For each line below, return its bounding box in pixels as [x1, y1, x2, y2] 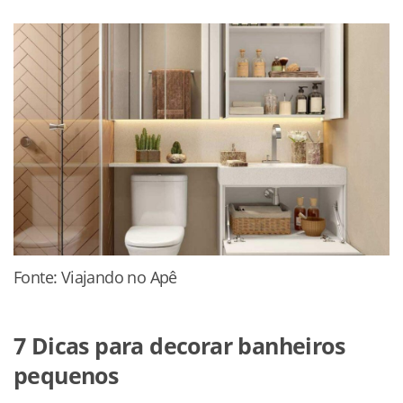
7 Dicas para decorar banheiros [13, 330, 345, 362]
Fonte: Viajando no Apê [13, 265, 177, 288]
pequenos [13, 360, 119, 391]
